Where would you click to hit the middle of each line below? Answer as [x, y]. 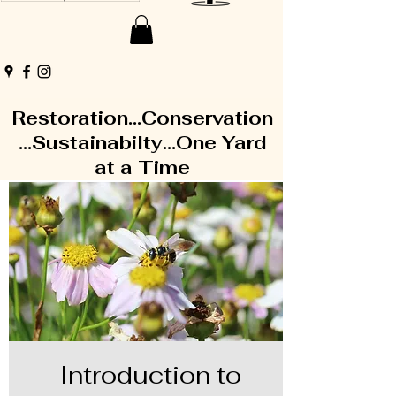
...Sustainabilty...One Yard [142, 143]
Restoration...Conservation [142, 118]
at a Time [142, 168]
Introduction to [150, 375]
